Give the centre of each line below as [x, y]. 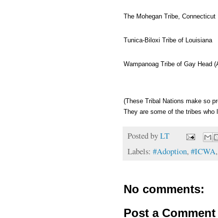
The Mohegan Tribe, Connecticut [170, 16]
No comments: [164, 189]
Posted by [144, 136]
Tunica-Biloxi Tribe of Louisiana [168, 40]
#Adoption [170, 151]
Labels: [140, 151]
